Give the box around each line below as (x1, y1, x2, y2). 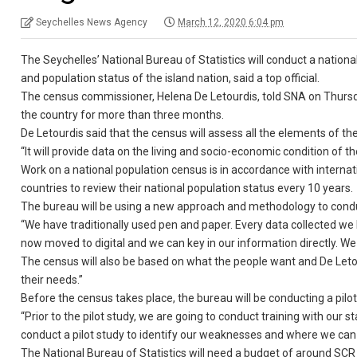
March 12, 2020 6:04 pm (178, 17, 284, 28)
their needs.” (21, 273, 84, 286)
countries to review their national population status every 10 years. (21, 182, 354, 194)
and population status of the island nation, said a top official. (21, 72, 320, 84)
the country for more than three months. (21, 108, 225, 121)
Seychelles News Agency (36, 17, 148, 28)
